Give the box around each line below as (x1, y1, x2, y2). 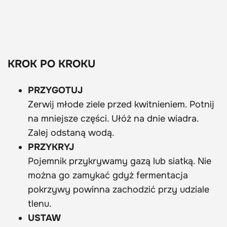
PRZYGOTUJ (28, 85, 83, 96)
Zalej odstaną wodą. (28, 127, 115, 139)
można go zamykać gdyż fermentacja (28, 170, 188, 181)
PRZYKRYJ (28, 141, 74, 153)
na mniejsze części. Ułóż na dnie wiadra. (28, 113, 199, 125)
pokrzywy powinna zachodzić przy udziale (28, 184, 209, 196)
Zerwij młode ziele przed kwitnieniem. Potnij (28, 99, 214, 110)
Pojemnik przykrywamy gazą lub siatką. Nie (28, 156, 211, 167)
